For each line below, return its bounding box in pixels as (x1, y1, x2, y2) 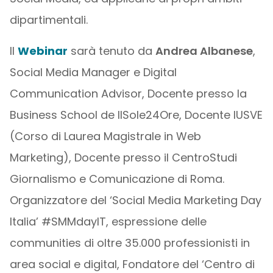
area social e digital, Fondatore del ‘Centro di (9, 257, 255, 272)
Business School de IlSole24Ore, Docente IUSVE (9, 107, 263, 122)
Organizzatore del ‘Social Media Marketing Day (9, 193, 261, 208)
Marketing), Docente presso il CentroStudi (9, 150, 237, 165)
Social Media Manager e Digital (9, 65, 177, 80)
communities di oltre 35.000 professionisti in (9, 235, 250, 250)
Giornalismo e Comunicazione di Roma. (9, 171, 224, 186)
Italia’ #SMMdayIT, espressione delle (9, 214, 207, 229)
